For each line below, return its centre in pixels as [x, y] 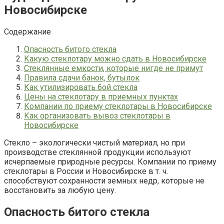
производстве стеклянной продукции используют [97, 152]
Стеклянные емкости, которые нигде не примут [113, 68]
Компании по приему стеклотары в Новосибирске [118, 106]
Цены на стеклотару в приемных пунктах [101, 96]
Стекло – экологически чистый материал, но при [94, 142]
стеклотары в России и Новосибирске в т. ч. [86, 171]
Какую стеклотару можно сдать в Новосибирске [115, 58]
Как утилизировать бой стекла [81, 87]
